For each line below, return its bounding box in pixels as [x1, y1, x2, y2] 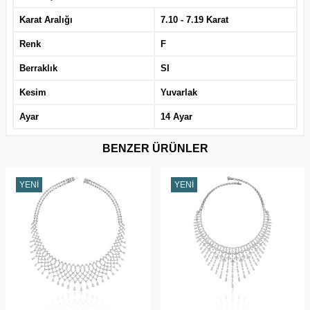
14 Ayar [161, 111, 192, 122]
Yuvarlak [161, 86, 197, 98]
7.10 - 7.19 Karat [161, 14, 228, 25]
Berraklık [19, 62, 57, 73]
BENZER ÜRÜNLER [102, 142, 208, 154]
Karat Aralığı [19, 14, 73, 25]
